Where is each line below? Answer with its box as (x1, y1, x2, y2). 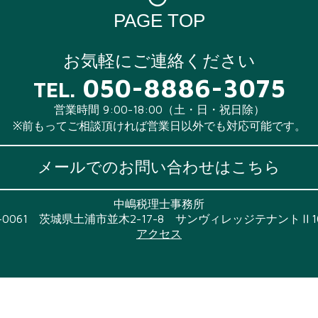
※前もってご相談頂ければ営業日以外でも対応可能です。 (12, 119, 306, 132)
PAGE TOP (113, 10, 205, 31)
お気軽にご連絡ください (62, 50, 256, 70)
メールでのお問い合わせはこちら (38, 158, 280, 176)
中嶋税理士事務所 (114, 197, 204, 210)
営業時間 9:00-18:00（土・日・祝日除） (53, 103, 265, 116)
